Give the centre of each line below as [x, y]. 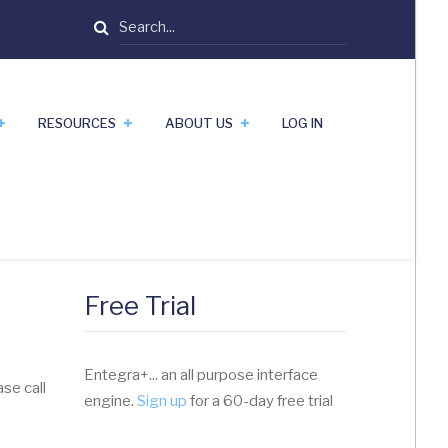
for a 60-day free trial [259, 401]
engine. [110, 401]
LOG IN [302, 123]
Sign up [161, 401]
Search [142, 21]
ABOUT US [199, 123]
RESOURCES [77, 123]
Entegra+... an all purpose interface [200, 375]
